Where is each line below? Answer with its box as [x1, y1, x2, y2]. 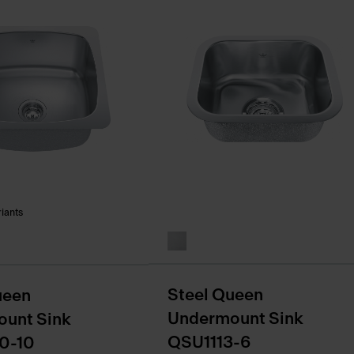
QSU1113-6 [168, 334, 250, 352]
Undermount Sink [168, 311, 303, 328]
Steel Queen [168, 287, 263, 304]
